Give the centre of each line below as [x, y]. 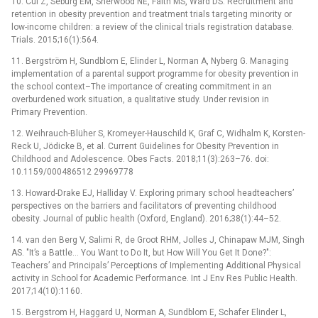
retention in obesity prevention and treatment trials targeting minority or [152, 14]
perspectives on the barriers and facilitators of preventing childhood [144, 205]
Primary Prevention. [49, 112]
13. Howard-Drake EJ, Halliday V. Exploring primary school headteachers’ [153, 193]
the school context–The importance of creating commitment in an [142, 86]
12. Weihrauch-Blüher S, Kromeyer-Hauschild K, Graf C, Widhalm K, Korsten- [158, 133]
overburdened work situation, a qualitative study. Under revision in [140, 99]
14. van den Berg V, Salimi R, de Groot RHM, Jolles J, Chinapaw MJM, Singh [158, 240]
